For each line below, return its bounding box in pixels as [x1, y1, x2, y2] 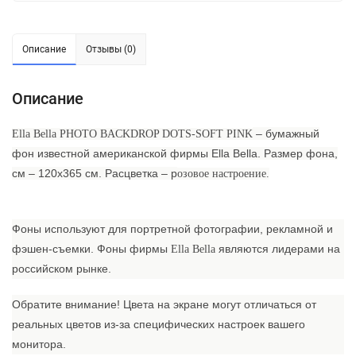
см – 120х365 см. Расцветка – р [12, 166, 177, 180]
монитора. [12, 337, 66, 350]
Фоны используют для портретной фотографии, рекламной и [12, 222, 333, 235]
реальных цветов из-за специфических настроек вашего [12, 317, 305, 331]
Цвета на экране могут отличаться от [120, 297, 316, 311]
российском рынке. [12, 261, 111, 275]
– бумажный [253, 126, 319, 140]
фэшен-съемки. [12, 242, 97, 255]
